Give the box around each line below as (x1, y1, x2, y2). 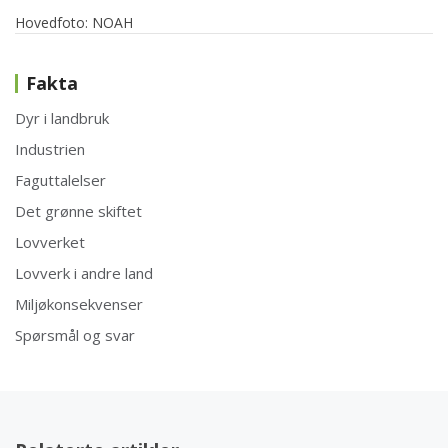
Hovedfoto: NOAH (15, 13, 133, 33)
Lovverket (15, 232, 85, 253)
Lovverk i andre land (15, 263, 153, 284)
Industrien (15, 139, 85, 160)
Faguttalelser (15, 170, 106, 191)
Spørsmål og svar (15, 325, 135, 346)
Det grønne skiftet (15, 201, 142, 222)
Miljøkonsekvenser (15, 294, 143, 315)
